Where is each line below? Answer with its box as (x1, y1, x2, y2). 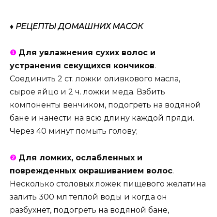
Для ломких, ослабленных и (18, 153, 142, 162)
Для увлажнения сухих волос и (18, 48, 155, 58)
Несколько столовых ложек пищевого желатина (10, 179, 206, 188)
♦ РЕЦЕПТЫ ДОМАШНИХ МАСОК (10, 22, 143, 31)
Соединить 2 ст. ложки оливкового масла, (10, 74, 180, 84)
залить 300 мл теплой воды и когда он (10, 192, 167, 201)
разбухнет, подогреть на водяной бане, (10, 205, 169, 215)
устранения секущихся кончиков (10, 61, 155, 71)
